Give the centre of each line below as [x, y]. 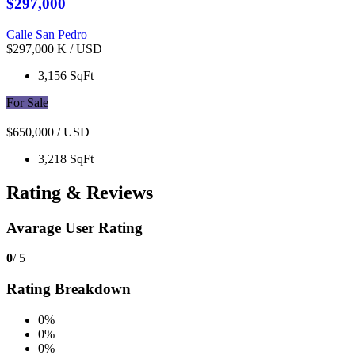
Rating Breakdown [69, 289]
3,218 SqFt [66, 158]
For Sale [27, 103]
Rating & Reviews [80, 192]
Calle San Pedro [47, 35]
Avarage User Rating [74, 227]
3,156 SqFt [66, 76]
